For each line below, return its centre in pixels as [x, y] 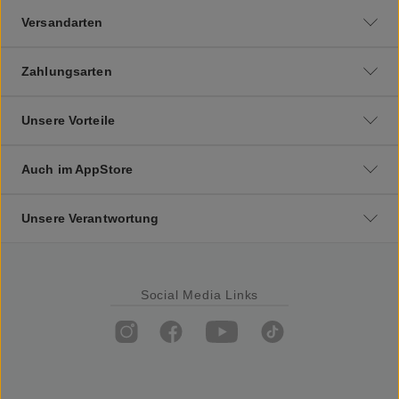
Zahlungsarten [67, 71]
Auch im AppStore [77, 169]
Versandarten [62, 22]
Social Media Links [199, 294]
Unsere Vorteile [68, 120]
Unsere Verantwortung [90, 218]
